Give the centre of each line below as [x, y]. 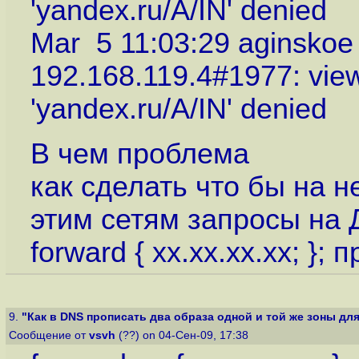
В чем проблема [139, 154]
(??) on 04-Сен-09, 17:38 [184, 335]
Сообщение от [49, 335]
